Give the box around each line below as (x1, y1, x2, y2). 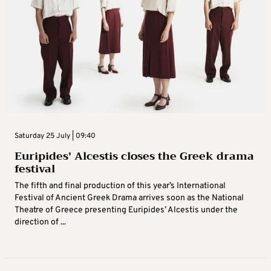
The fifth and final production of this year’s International (15, 181, 226, 192)
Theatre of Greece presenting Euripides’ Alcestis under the (15, 205, 238, 216)
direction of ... (15, 217, 66, 228)
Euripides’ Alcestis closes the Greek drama (15, 146, 254, 166)
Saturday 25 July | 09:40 (15, 131, 96, 142)
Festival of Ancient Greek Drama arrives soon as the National (15, 193, 244, 204)
